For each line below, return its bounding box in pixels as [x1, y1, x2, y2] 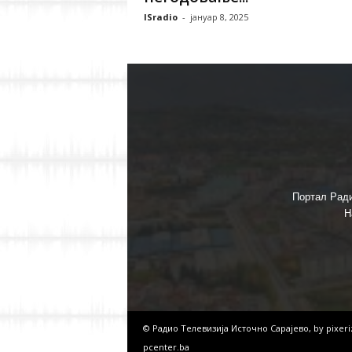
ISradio [143, 11, 178, 23]
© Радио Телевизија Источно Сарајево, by [142, 322, 326, 334]
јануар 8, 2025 [189, 11, 248, 23]
